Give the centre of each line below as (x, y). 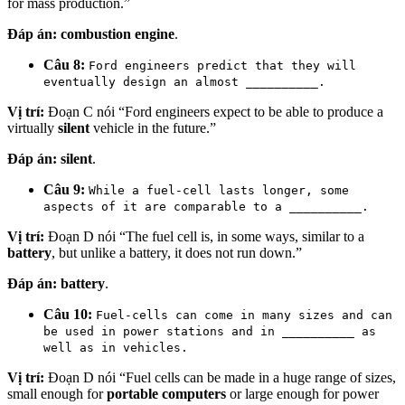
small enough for (57, 393)
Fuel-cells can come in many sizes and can (244, 315)
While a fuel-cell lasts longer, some (219, 190)
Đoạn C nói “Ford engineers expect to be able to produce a (214, 111)
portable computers (166, 393)
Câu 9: (64, 189)
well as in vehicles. (116, 347)
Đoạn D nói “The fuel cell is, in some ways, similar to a (204, 236)
